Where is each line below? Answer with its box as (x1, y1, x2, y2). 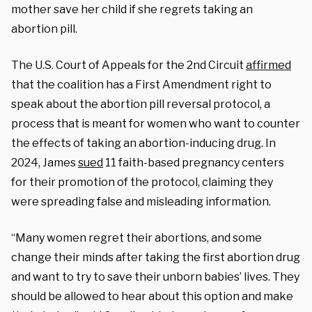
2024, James (11, 155, 78, 169)
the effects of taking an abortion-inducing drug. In (11, 136, 276, 150)
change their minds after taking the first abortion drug (11, 250, 300, 264)
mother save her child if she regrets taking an (11, 2, 253, 16)
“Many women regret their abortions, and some (11, 231, 262, 244)
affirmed (246, 58, 291, 72)
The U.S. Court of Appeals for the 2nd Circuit (11, 58, 246, 72)
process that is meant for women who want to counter (11, 116, 300, 130)
